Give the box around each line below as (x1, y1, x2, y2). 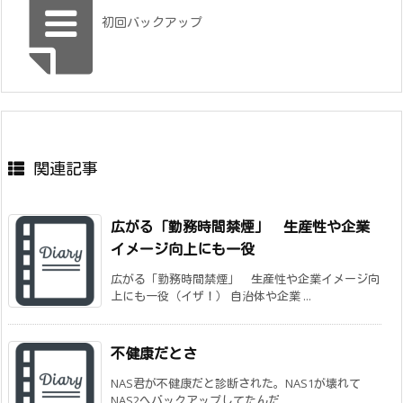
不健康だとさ (111, 343, 197, 363)
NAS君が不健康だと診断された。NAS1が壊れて (111, 374, 361, 391)
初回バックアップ (102, 13, 202, 31)
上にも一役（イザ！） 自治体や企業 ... (111, 287, 311, 304)
